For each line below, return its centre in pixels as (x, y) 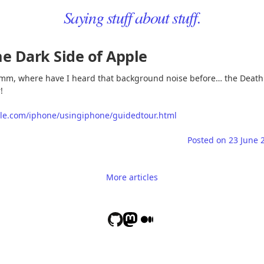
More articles (132, 177)
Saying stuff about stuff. (132, 17)
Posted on (208, 140)
